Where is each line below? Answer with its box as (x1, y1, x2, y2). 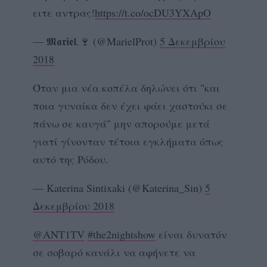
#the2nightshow (88, 226, 156, 241)
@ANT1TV (33, 226, 85, 241)
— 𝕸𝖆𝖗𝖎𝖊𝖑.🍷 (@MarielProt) (33, 33, 160, 48)
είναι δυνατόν (156, 226, 227, 241)
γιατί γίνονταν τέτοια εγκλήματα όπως (33, 133, 223, 148)
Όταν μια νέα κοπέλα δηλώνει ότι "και (33, 80, 220, 95)
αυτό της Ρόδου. (33, 151, 108, 166)
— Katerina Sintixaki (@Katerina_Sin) (33, 180, 205, 195)
